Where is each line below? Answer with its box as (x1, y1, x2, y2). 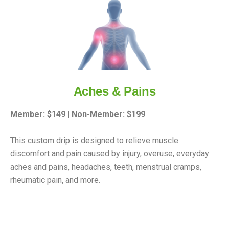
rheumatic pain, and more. (10, 175, 100, 185)
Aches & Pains (73, 84, 156, 98)
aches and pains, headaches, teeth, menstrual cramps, (10, 162, 201, 172)
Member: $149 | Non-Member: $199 (10, 109, 145, 119)
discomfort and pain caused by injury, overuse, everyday (10, 148, 209, 158)
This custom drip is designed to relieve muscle (10, 135, 178, 145)
